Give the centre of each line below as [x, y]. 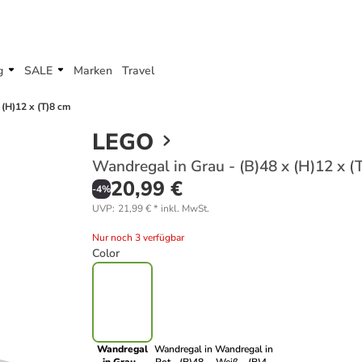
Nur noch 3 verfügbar [138, 238]
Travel [138, 71]
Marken [93, 71]
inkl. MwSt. [185, 208]
